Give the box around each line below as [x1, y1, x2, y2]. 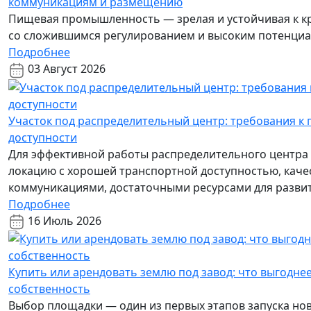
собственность [8, 280, 90, 296]
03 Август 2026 [25, 61, 106, 77]
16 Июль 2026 [25, 212, 101, 228]
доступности [8, 129, 77, 145]
